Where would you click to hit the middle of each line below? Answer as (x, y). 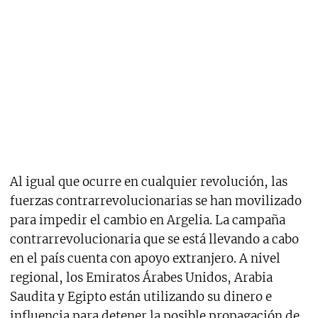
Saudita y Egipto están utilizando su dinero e (141, 296)
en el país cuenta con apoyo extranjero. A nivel (145, 258)
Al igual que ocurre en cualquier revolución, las (148, 181)
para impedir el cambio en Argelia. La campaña (147, 220)
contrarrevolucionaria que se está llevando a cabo (154, 239)
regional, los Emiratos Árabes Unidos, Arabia (141, 277)
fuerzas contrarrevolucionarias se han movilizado (155, 201)
